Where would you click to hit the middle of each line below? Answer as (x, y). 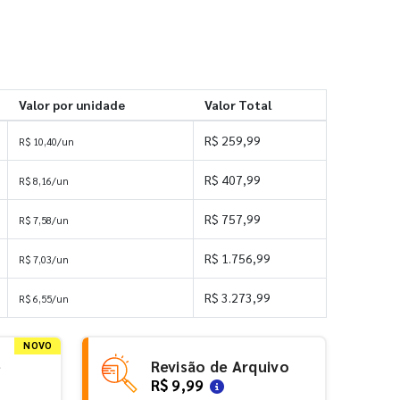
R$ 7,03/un (44, 259)
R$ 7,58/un (44, 220)
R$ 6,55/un (44, 298)
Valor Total (237, 104)
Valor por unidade (71, 104)
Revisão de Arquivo (220, 367)
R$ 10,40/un (46, 141)
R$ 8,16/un (44, 180)
